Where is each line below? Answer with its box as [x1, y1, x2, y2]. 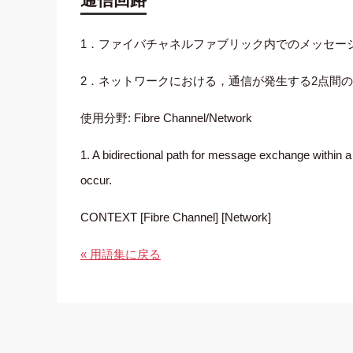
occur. [80, 173, 113, 188]
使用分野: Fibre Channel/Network [80, 111, 253, 125]
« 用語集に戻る [80, 247, 162, 262]
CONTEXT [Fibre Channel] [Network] [80, 210, 272, 225]
